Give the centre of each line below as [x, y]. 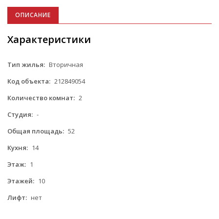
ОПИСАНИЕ [33, 15]
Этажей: [21, 181]
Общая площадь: [36, 131]
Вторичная [65, 64]
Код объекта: [29, 81]
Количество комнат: [41, 98]
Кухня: [18, 147]
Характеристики [49, 39]
